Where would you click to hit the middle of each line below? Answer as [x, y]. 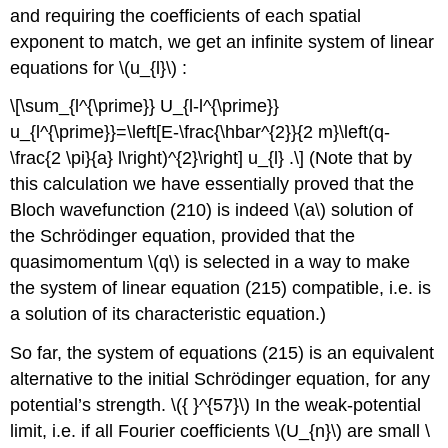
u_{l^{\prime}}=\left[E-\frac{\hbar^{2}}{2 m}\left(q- [200, 132]
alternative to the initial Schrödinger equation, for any [220, 379]
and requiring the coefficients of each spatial [186, 15]
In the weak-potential [336, 405]
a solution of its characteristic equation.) [168, 314]
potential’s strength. [91, 405]
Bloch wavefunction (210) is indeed [152, 210]
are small [384, 431]
